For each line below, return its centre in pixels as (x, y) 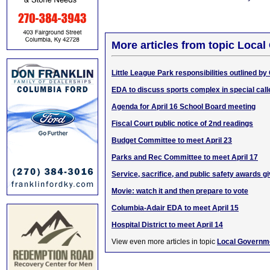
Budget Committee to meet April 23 (172, 140)
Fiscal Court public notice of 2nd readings (182, 124)
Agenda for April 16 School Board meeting (184, 107)
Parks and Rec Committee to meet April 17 (185, 157)
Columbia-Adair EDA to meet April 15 (175, 208)
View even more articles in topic (164, 242)
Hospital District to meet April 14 (167, 225)
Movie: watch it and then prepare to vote (180, 191)
